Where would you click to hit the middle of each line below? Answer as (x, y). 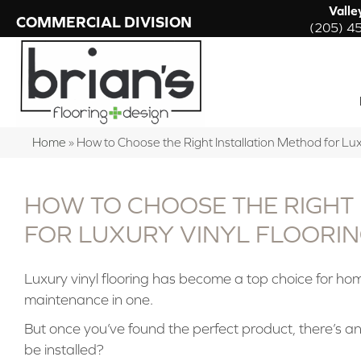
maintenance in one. (88, 299)
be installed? (64, 349)
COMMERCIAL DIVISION (104, 22)
